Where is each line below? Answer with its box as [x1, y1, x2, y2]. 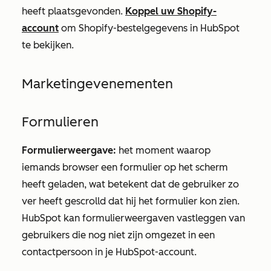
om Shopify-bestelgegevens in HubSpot [59, 22, 240, 34]
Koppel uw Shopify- [125, 5, 217, 17]
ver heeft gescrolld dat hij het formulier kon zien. [22, 195, 240, 207]
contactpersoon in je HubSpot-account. [22, 246, 197, 258]
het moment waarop [116, 145, 211, 156]
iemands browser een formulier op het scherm [22, 162, 228, 173]
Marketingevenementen [22, 76, 173, 92]
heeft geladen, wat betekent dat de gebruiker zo [22, 178, 239, 190]
